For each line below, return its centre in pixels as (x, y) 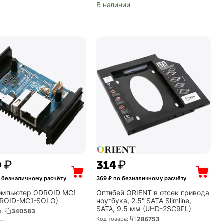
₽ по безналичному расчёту (146, 178)
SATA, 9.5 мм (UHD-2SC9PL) (144, 208)
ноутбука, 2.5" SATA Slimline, (144, 200)
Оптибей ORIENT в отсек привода (152, 192)
